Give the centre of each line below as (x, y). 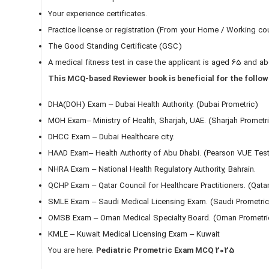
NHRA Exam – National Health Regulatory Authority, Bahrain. (152, 170)
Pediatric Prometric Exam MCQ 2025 (165, 251)
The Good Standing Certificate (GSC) (115, 47)
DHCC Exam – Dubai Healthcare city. (111, 138)
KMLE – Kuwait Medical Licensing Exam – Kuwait (134, 235)
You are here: (72, 251)
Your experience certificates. (97, 14)
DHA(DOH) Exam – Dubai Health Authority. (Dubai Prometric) (153, 105)
